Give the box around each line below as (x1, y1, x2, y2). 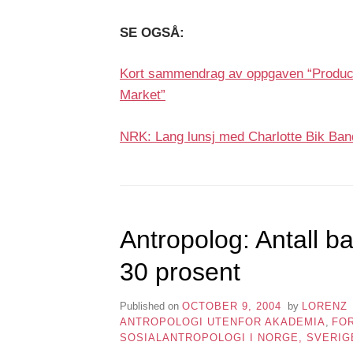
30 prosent (120, 257, 240, 286)
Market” (120, 87, 165, 103)
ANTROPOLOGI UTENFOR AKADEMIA (120, 315, 325, 328)
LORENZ (301, 299, 347, 312)
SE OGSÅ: (120, 24, 184, 40)
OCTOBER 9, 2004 (182, 299, 281, 312)
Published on (120, 299, 182, 312)
